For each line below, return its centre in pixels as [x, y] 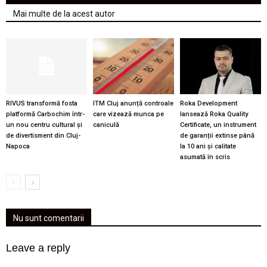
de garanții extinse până [217, 135]
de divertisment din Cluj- [43, 135]
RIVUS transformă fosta [42, 103]
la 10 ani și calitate [208, 146]
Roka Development [208, 103]
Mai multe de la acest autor [64, 14]
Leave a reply [38, 248]
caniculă [106, 125]
